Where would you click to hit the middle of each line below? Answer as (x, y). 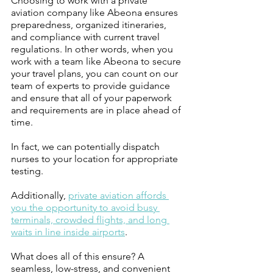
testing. (28, 171)
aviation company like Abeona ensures (96, 12)
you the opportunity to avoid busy (85, 207)
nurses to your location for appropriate (96, 158)
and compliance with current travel (87, 37)
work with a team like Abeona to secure (97, 61)
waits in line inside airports (68, 232)
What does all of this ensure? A (79, 256)
